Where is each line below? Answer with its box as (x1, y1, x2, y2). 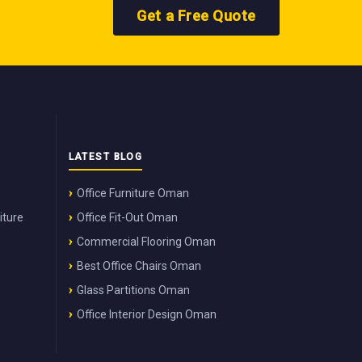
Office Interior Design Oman (76, 307, 217, 321)
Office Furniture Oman (76, 186, 189, 200)
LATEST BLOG (68, 150, 143, 162)
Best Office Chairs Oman (76, 259, 201, 272)
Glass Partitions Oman (76, 283, 190, 297)
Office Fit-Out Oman (76, 210, 178, 224)
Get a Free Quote (137, 6, 256, 24)
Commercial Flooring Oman (76, 234, 216, 248)
